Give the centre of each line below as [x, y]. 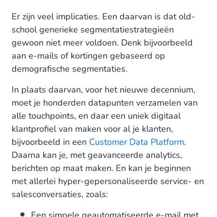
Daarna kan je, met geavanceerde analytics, [97, 155]
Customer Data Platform [137, 142]
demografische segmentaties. [70, 69]
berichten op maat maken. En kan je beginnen [101, 168]
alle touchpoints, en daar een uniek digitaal [96, 116]
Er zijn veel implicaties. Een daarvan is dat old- [103, 16]
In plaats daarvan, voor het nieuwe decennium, [103, 90]
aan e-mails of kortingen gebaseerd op [88, 56]
